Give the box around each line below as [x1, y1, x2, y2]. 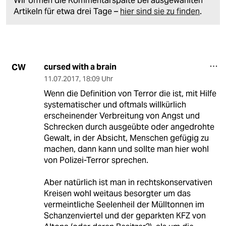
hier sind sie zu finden [120, 6, 200, 17]
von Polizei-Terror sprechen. [43, 155, 148, 166]
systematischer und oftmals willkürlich [43, 99, 186, 110]
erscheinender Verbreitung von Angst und [43, 110, 200, 122]
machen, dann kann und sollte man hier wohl [43, 144, 209, 155]
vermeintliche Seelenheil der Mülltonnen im [43, 199, 204, 210]
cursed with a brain [43, 62, 117, 73]
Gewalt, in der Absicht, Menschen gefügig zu [43, 133, 209, 144]
